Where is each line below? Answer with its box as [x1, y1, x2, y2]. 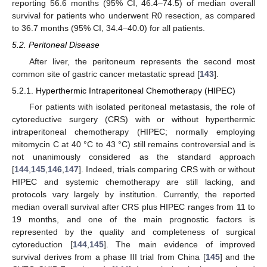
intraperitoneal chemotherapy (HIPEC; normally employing [12, 127, 255, 137]
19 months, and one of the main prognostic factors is [12, 215, 255, 225]
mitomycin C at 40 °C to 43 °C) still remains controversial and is [12, 139, 255, 150]
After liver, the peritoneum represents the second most [29, 57, 255, 67]
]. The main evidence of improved [103, 240, 255, 250]
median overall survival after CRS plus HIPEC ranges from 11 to [12, 202, 255, 212]
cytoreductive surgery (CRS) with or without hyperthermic [12, 114, 255, 125]
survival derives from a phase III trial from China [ [12, 252, 206, 262]
